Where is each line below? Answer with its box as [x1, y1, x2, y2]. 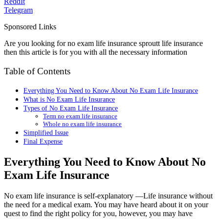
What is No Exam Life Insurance [23, 95, 115, 104]
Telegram [4, 5, 33, 14]
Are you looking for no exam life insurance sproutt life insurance [4, 39, 203, 47]
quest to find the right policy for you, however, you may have [4, 209, 193, 218]
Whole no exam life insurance [43, 120, 122, 128]
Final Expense [23, 137, 63, 146]
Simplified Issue [23, 129, 68, 137]
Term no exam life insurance [43, 112, 117, 120]
